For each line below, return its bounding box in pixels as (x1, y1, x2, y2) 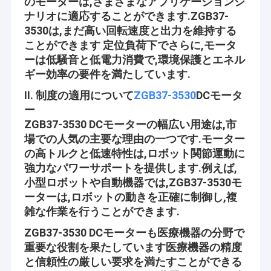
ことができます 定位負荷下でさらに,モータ (24, 38, 237, 51)
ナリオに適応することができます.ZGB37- (24, 9, 229, 22)
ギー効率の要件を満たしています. (24, 67, 191, 80)
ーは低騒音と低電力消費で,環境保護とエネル (24, 53, 245, 66)
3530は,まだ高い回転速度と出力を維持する (24, 24, 237, 37)
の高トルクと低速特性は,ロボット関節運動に (24, 146, 245, 160)
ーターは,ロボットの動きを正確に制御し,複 (24, 190, 237, 203)
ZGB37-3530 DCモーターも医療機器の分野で (24, 226, 244, 239)
